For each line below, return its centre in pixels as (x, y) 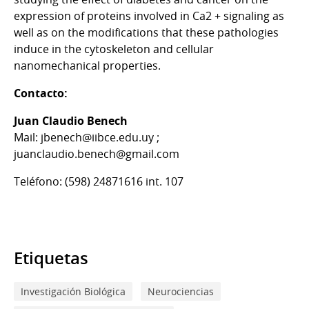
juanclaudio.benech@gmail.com (97, 153)
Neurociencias (181, 291)
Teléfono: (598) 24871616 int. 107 (99, 181)
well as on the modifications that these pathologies (146, 32)
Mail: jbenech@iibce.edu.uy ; (87, 137)
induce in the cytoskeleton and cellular (114, 49)
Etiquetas (51, 258)
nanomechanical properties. (87, 65)
